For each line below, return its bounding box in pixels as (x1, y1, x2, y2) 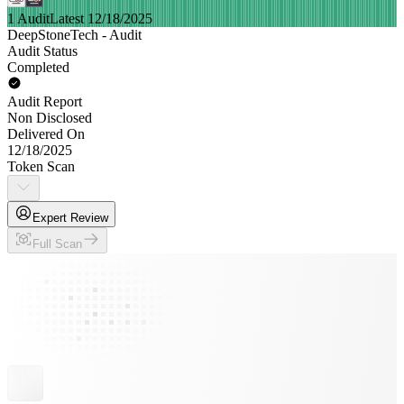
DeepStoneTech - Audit (7, 27, 142, 42)
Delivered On (7, 126, 85, 142)
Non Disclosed (7, 110, 92, 125)
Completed (7, 60, 69, 75)
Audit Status (7, 43, 78, 59)
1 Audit (7, 11, 50, 26)
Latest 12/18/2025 (50, 11, 152, 26)
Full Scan (32, 237, 82, 251)
